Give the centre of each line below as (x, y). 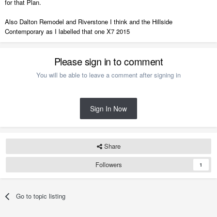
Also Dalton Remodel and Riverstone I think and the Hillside (89, 22)
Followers (108, 165)
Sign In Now (108, 109)
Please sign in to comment (108, 62)
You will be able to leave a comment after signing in (108, 75)
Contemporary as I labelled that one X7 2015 (67, 31)
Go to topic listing (41, 196)
